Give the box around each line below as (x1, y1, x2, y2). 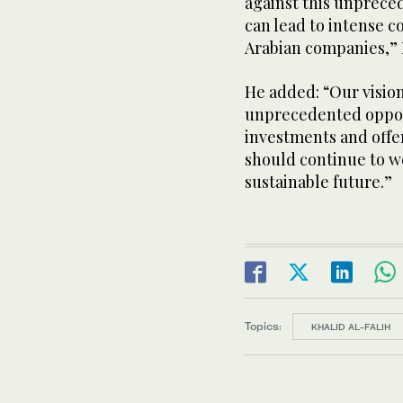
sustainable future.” (245, 171, 392, 193)
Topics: (245, 318, 282, 333)
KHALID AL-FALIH (311, 321, 390, 332)
